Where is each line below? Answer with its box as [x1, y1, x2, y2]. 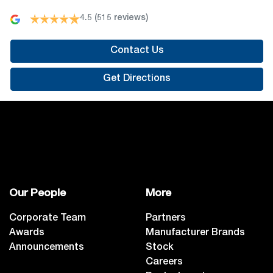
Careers [146, 258, 183, 268]
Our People [9, 188, 66, 200]
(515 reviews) [94, 14, 148, 23]
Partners [146, 214, 186, 224]
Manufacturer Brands [146, 229, 245, 239]
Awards [9, 229, 44, 239]
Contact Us [110, 46, 164, 57]
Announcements [9, 243, 84, 253]
